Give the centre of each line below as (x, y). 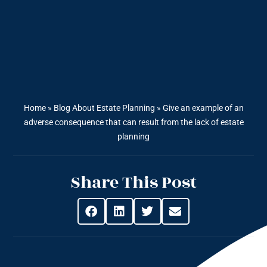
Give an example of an (203, 108)
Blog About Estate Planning (104, 108)
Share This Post (133, 183)
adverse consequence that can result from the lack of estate (133, 122)
